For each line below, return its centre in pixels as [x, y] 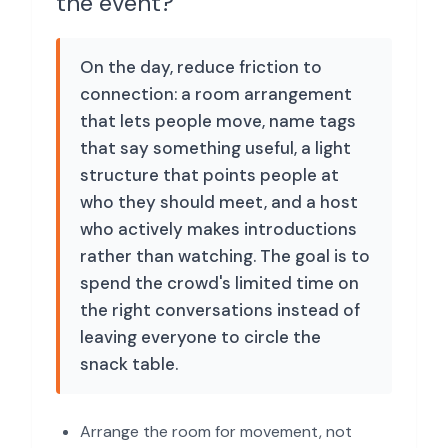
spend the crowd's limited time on [219, 283]
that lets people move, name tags [218, 121]
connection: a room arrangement [216, 94]
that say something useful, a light [215, 148]
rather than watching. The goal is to [225, 256]
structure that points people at [209, 175]
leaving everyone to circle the [200, 337]
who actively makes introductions [218, 229]
